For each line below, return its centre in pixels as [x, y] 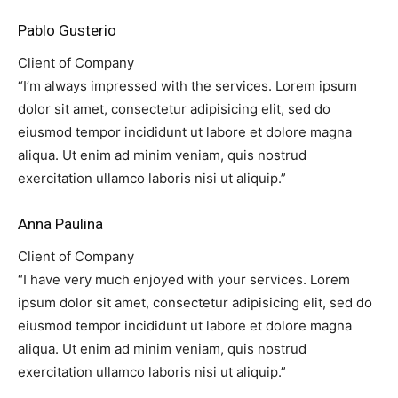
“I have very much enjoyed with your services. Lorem [184, 280]
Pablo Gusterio [67, 31]
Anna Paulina [60, 224]
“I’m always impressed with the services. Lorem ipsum [187, 86]
